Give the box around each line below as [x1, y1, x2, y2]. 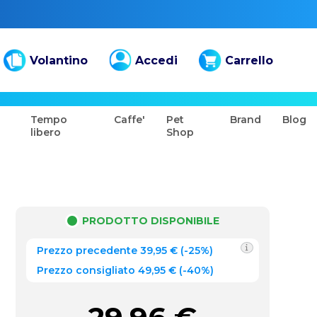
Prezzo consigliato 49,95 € [36, 264, 176, 277]
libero [30, 126, 62, 139]
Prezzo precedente [36, 244, 137, 257]
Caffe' [114, 113, 146, 126]
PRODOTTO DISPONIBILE [82, 214, 220, 227]
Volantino [29, 53, 88, 67]
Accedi [134, 53, 178, 67]
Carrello [224, 53, 273, 67]
